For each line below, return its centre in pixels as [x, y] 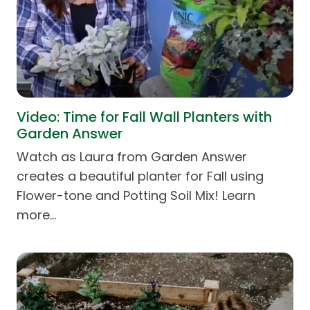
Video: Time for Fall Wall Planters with [144, 117]
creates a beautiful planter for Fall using [140, 176]
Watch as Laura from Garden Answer [132, 156]
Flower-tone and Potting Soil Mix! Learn [136, 195]
